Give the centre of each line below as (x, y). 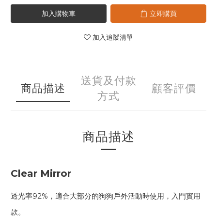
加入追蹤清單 (113, 37)
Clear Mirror (41, 173)
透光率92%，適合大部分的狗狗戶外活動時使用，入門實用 (106, 196)
